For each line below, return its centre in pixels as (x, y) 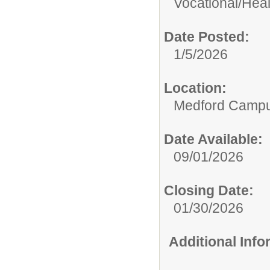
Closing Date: (209, 190)
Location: (195, 88)
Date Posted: (207, 36)
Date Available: (213, 139)
